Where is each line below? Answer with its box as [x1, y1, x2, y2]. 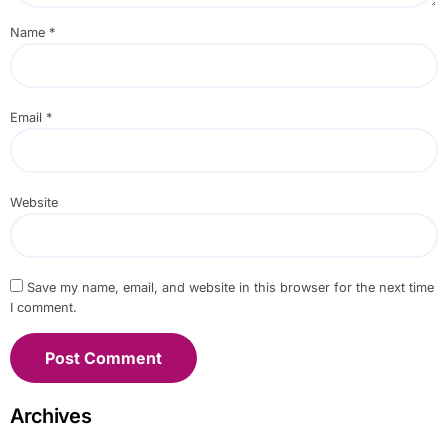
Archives [9, 403, 91, 428]
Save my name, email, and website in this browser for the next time [26, 279, 434, 295]
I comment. [9, 299, 77, 315]
